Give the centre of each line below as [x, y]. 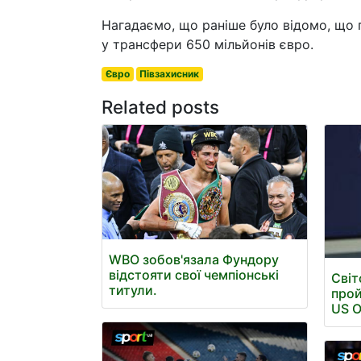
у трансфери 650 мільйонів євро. [207, 44]
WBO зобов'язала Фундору [194, 260]
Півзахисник [170, 74]
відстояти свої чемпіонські [194, 275]
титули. [133, 290]
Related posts [160, 107]
